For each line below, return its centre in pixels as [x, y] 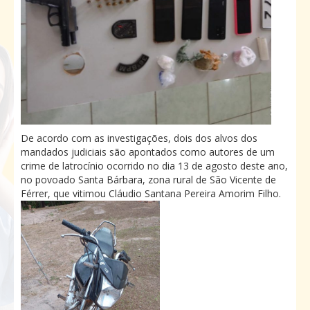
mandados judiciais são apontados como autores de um [148, 152]
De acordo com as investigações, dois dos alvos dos [139, 138]
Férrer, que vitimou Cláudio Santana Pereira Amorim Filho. [151, 193]
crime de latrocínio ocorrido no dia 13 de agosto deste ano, [154, 165]
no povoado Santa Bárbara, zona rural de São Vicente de [148, 179]
